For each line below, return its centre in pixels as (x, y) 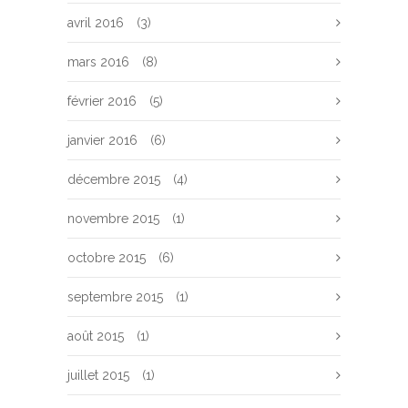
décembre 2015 (114, 179)
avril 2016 (96, 23)
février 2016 (102, 101)
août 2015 (96, 336)
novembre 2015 (113, 219)
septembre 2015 (115, 297)
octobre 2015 (107, 258)
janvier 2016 (102, 140)
